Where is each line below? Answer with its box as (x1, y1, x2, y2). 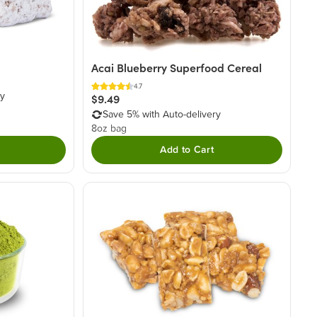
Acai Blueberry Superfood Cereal (91, 61, 263, 76)
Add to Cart (160, 145, 214, 156)
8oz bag (91, 124, 127, 134)
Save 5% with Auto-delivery (103, 110, 221, 120)
